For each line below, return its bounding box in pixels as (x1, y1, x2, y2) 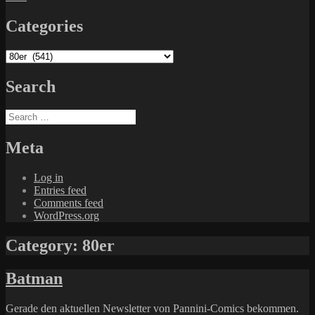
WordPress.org (34, 210, 99, 222)
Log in (34, 172, 63, 184)
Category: (6, 236, 82, 255)
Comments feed (34, 197, 103, 210)
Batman (6, 269, 63, 288)
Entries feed (34, 184, 86, 197)
